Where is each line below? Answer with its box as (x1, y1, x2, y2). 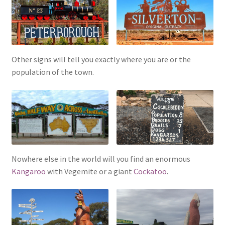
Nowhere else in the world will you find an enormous (11, 153, 190, 164)
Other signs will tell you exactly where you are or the (11, 54, 191, 65)
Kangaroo (11, 166, 47, 176)
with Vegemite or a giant (47, 166, 134, 176)
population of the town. (11, 67, 94, 77)
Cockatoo (133, 166, 167, 176)
